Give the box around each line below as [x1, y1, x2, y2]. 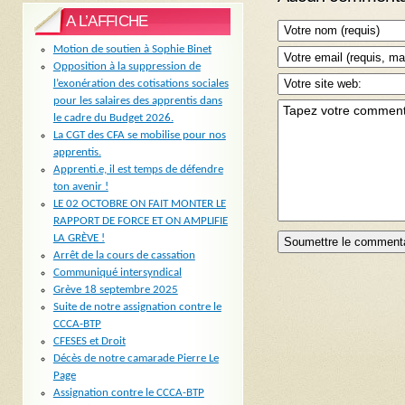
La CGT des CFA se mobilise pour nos [52, 128, 226, 141]
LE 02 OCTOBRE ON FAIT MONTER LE [52, 197, 226, 210]
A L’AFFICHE [66, 13, 148, 31]
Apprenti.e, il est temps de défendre [52, 163, 223, 175]
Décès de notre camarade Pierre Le [52, 352, 219, 364]
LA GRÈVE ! [52, 231, 105, 244]
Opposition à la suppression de [52, 60, 201, 72]
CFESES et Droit [52, 334, 126, 347]
